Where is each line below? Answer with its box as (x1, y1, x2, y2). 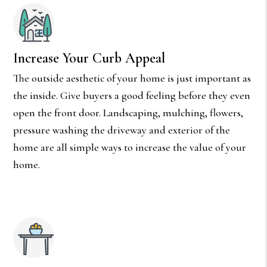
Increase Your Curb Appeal (13, 49, 166, 67)
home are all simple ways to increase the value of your (13, 140, 247, 154)
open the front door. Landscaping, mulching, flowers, (13, 105, 244, 119)
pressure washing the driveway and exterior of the (13, 123, 231, 136)
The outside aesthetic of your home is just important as (13, 71, 252, 85)
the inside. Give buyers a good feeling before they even (13, 88, 251, 102)
